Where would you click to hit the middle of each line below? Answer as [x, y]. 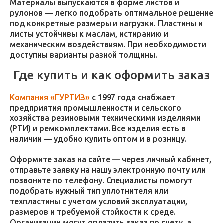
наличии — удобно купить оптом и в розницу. [98, 139]
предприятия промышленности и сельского [96, 108]
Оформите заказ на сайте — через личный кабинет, [111, 159]
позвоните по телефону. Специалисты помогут [101, 180]
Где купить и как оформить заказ [111, 75]
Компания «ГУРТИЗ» [50, 97]
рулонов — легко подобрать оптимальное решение [111, 13]
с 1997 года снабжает [132, 97]
